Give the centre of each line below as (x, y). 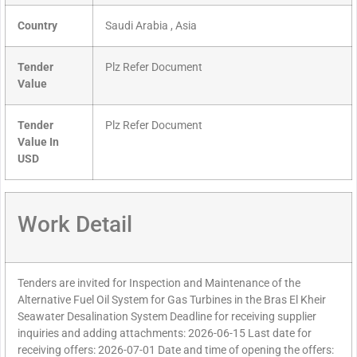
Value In (38, 143)
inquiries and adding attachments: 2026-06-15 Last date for (165, 334)
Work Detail (75, 225)
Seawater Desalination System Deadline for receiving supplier (167, 317)
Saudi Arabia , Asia (151, 26)
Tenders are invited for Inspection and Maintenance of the (159, 284)
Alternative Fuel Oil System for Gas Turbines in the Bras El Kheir (172, 300)
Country (37, 26)
